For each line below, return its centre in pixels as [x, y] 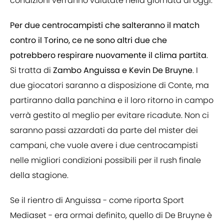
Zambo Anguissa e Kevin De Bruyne [123, 70]
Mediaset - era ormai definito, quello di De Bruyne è [111, 215]
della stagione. [39, 175]
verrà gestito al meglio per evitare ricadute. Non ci [109, 115]
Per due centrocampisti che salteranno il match [105, 25]
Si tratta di [31, 70]
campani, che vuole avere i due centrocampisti [104, 145]
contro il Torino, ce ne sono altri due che [88, 40]
